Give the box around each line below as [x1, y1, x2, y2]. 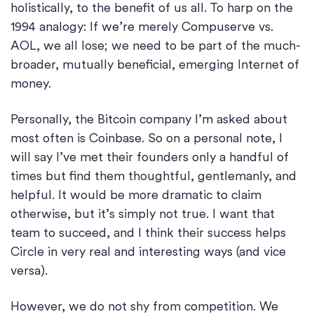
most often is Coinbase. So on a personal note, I [11, 130, 282, 146]
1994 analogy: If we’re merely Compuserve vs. [11, 19, 273, 34]
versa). [11, 263, 48, 278]
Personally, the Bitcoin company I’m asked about [11, 111, 287, 127]
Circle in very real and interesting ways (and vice [11, 244, 286, 259]
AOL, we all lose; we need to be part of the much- [11, 38, 301, 53]
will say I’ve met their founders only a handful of [11, 149, 289, 165]
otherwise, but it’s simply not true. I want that [11, 206, 275, 221]
